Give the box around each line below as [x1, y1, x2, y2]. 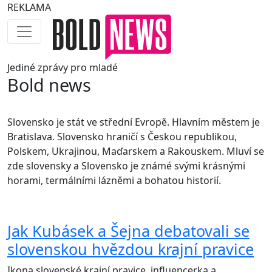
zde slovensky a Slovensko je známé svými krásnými [7, 159, 245, 173]
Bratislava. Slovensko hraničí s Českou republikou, [7, 130, 237, 144]
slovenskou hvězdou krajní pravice [7, 239, 254, 260]
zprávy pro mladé [35, 61, 118, 75]
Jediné [7, 61, 35, 75]
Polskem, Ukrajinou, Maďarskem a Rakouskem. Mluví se [7, 144, 264, 158]
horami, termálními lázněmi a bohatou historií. [7, 174, 221, 188]
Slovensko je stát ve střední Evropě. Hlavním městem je [7, 115, 260, 129]
